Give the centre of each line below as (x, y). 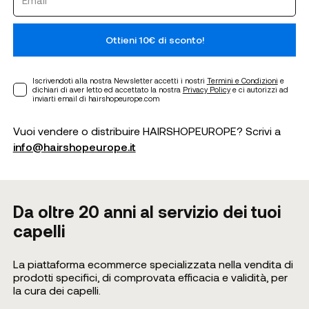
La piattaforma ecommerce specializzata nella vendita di (153, 264)
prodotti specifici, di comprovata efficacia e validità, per (150, 277)
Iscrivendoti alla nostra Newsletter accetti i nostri (119, 81)
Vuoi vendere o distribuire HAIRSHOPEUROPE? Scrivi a (147, 131)
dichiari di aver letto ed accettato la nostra (107, 90)
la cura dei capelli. (57, 290)
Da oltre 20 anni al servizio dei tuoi (147, 212)
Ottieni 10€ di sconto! (154, 40)
